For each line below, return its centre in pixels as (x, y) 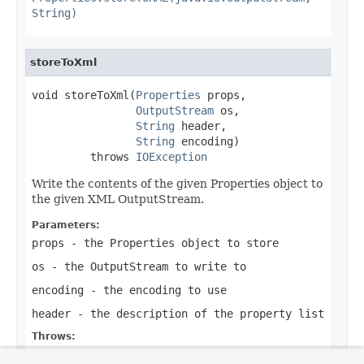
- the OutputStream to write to (145, 266)
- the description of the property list (197, 313)
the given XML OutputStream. (118, 199)
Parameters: (66, 225)
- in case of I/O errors (181, 354)
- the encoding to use (155, 290)
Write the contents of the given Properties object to (177, 183)
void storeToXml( (84, 95)
